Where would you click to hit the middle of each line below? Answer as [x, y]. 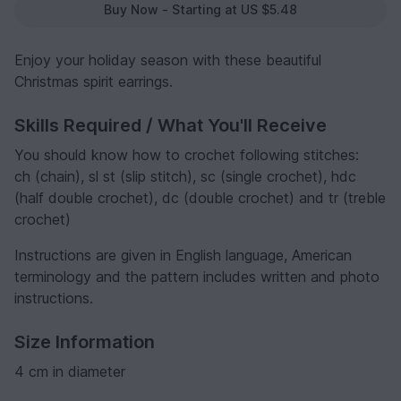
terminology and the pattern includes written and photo [197, 277]
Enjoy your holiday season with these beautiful [168, 60]
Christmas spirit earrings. [94, 82]
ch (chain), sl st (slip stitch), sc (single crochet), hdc [185, 177]
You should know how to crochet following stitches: [187, 155]
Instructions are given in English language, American [183, 256]
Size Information [85, 342]
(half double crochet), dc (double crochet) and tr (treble [200, 198]
